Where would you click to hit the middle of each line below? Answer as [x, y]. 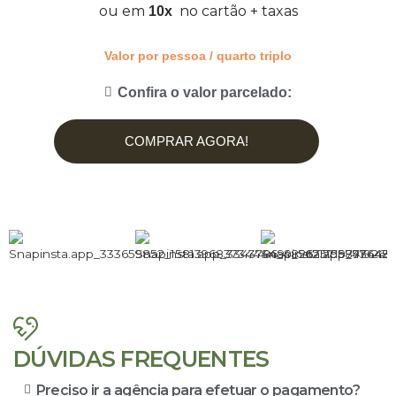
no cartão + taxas [238, 11]
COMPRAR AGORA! [187, 141]
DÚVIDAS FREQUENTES [141, 358]
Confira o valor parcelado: [204, 92]
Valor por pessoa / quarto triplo [198, 56]
